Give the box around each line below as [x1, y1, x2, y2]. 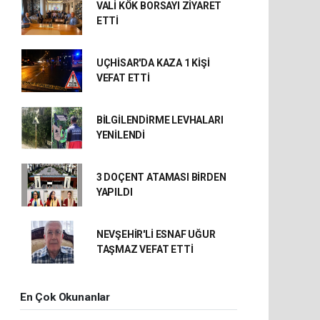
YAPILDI [96, 186, 133, 198]
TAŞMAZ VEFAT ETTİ [96, 244, 194, 255]
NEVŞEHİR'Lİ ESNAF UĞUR [96, 229, 216, 240]
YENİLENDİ [96, 129, 146, 141]
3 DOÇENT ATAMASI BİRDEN [96, 171, 226, 183]
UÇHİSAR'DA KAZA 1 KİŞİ [96, 57, 210, 69]
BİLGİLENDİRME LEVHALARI [96, 114, 224, 126]
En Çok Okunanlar [20, 291, 110, 304]
